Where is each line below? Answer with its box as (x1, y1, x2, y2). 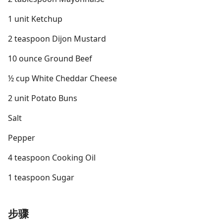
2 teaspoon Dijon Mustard (8, 33, 106, 44)
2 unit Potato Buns (8, 93, 77, 104)
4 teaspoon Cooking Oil (8, 152, 96, 163)
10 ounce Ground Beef (8, 53, 92, 64)
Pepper (8, 132, 35, 143)
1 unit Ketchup (8, 13, 62, 24)
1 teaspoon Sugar (8, 172, 74, 183)
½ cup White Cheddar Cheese (8, 73, 117, 84)
